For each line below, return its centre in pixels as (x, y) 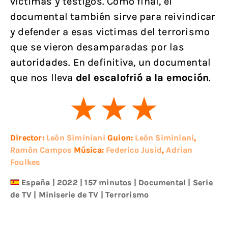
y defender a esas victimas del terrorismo (110, 32)
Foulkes (25, 162)
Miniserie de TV (68, 194)
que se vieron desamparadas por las (97, 47)
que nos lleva (43, 77)
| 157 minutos (106, 182)
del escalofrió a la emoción (142, 77)
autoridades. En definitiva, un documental (111, 62)
